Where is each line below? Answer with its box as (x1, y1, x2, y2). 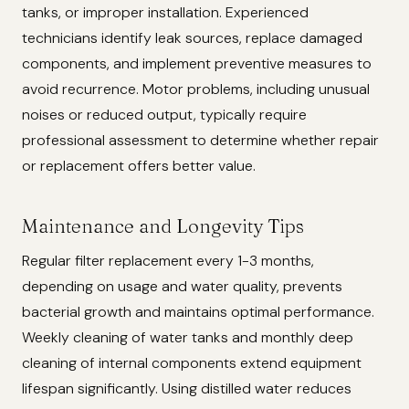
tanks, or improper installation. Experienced (22, 2, 309, 22)
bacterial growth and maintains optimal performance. (22, 301, 374, 321)
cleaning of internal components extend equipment (22, 352, 362, 372)
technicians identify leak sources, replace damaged (22, 27, 362, 47)
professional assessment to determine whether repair (22, 130, 379, 150)
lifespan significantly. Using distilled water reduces (22, 378, 351, 398)
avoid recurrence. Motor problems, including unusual (22, 79, 370, 99)
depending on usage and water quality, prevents (22, 276, 342, 296)
